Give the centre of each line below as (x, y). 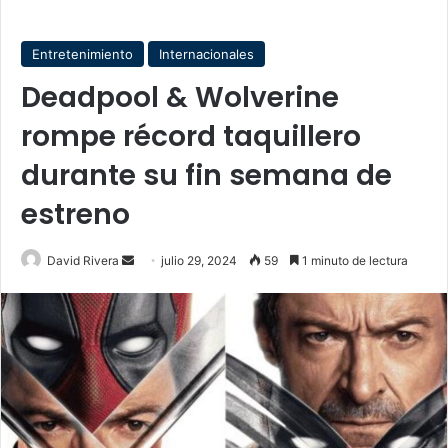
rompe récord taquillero (191, 136)
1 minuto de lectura (353, 260)
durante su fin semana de (206, 175)
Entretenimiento (82, 54)
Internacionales (206, 54)
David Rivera (83, 260)
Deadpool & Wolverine (180, 97)
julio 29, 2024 (199, 260)
